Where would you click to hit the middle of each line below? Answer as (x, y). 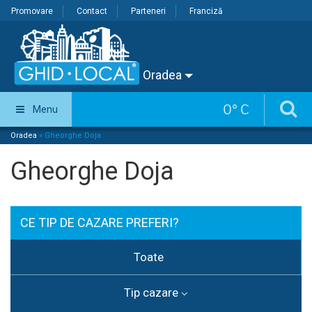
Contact (92, 11)
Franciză (206, 11)
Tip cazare (151, 293)
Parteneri (148, 11)
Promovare (32, 11)
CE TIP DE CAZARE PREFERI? (100, 223)
